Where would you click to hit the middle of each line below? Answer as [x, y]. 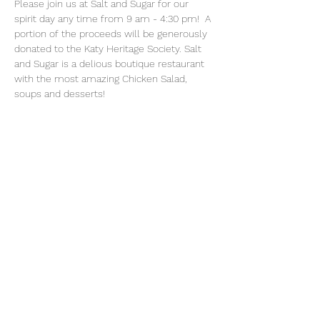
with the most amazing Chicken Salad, [102, 79]
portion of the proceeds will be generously [112, 34]
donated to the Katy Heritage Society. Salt [109, 49]
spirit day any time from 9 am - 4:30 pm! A [114, 19]
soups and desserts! [61, 94]
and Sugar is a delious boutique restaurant [111, 64]
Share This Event [69, 174]
